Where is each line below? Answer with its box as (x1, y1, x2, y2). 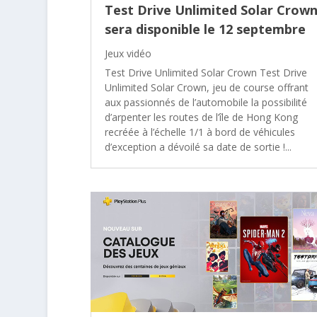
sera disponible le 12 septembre (104, 20, 306, 38)
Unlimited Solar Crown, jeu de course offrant (104, 80, 309, 94)
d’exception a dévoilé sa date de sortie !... (104, 139, 292, 154)
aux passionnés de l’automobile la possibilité (104, 95, 307, 109)
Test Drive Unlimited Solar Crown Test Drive (104, 65, 307, 79)
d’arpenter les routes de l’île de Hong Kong (104, 110, 298, 124)
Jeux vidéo (104, 46, 151, 60)
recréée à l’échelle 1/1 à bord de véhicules (104, 125, 295, 139)
